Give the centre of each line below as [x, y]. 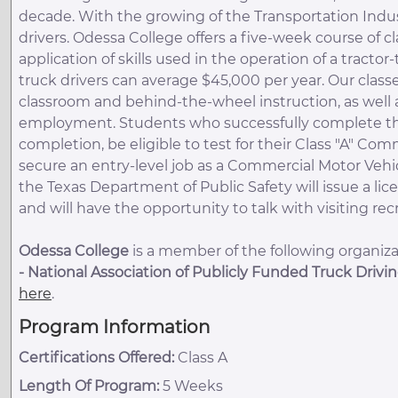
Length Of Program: [89, 386]
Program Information [115, 326]
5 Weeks [191, 386]
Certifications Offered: [96, 357]
